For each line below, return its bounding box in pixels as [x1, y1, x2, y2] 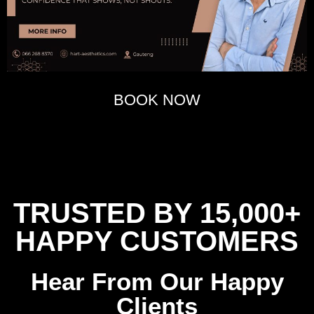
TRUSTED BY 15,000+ [13, 198, 301, 229]
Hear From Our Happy [30, 268, 284, 296]
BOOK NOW [114, 91, 200, 109]
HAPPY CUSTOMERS [15, 226, 299, 257]
